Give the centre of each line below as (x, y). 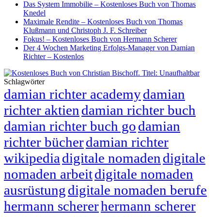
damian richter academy (72, 94)
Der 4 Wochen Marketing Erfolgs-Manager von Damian (109, 47)
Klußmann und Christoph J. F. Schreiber (85, 30)
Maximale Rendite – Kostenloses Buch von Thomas (103, 21)
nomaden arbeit (48, 174)
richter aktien (42, 110)
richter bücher (44, 142)
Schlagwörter (24, 81)
